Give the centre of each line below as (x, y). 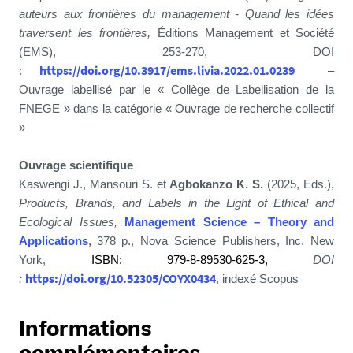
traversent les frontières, (85, 33)
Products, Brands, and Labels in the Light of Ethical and (176, 203)
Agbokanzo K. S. (217, 184)
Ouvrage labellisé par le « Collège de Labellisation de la (176, 90)
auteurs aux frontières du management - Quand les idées (176, 14)
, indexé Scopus (257, 279)
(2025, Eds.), (299, 184)
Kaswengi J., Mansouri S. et (95, 184)
